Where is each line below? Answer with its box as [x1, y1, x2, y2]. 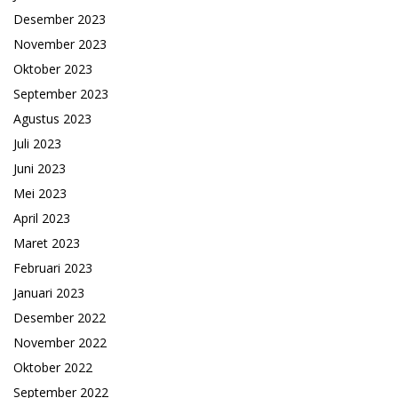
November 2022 [13, 334, 107, 352]
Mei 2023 [13, 185, 67, 203]
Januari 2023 [13, 284, 84, 302]
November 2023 [13, 36, 107, 53]
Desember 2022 [13, 309, 106, 327]
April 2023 [13, 210, 70, 227]
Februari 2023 [13, 259, 92, 277]
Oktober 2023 [13, 60, 92, 78]
